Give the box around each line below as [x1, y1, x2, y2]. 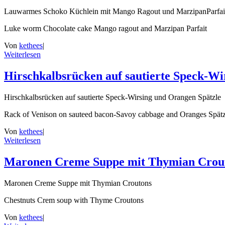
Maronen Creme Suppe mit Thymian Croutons [4, 178, 152, 187]
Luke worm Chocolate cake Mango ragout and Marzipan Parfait [4, 24, 207, 33]
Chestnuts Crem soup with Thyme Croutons [4, 195, 144, 204]
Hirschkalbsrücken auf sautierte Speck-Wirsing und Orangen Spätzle [4, 92, 221, 101]
